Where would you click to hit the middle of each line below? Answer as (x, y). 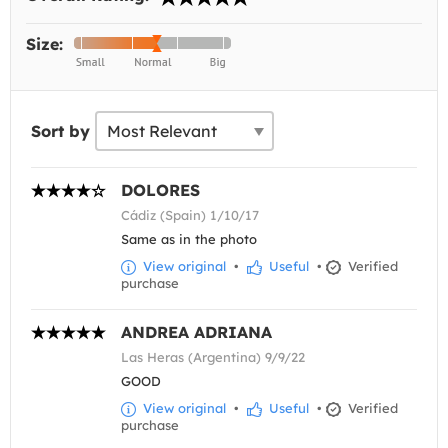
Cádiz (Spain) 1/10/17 (190, 215)
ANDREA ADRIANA (196, 332)
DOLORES (160, 190)
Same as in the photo (189, 239)
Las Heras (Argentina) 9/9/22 (213, 357)
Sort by (60, 131)
